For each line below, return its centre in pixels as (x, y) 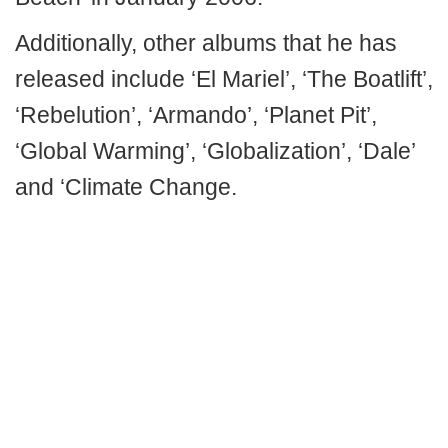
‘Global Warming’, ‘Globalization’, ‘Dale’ (215, 151)
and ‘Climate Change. (126, 187)
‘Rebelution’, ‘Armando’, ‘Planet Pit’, (196, 115)
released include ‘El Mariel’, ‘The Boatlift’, (224, 79)
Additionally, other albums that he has (206, 43)
